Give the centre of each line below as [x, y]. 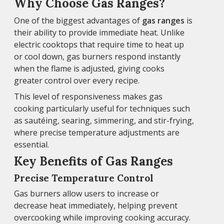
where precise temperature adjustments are [97, 132]
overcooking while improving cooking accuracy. [102, 217]
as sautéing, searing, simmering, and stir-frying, [104, 120]
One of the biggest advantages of [78, 20]
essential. [31, 144]
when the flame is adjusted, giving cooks [89, 68]
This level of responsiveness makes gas [88, 96]
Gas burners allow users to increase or [86, 193]
